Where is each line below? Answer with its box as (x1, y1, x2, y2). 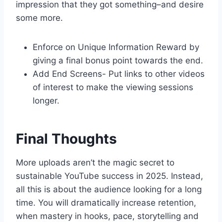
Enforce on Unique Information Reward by (33, 42, 199, 53)
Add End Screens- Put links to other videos (33, 69, 205, 79)
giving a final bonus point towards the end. (33, 55, 203, 66)
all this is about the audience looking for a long (16, 184, 202, 195)
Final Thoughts (16, 130, 117, 148)
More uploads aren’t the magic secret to (16, 158, 174, 168)
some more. (16, 13, 63, 23)
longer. (33, 96, 59, 106)
